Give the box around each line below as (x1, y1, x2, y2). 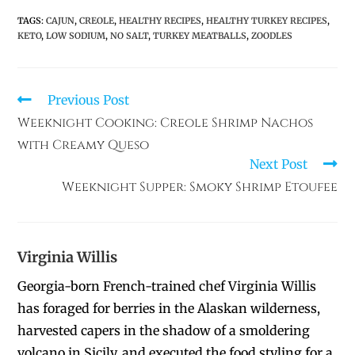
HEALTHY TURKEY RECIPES (206, 15, 328, 27)
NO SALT (110, 30, 149, 42)
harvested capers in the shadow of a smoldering (17, 323, 311, 339)
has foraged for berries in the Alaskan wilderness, (17, 300, 321, 317)
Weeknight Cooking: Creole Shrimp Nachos (17, 114, 314, 132)
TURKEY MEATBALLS (153, 30, 247, 42)
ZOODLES (251, 30, 293, 42)
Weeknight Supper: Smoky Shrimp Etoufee (61, 178, 338, 197)
